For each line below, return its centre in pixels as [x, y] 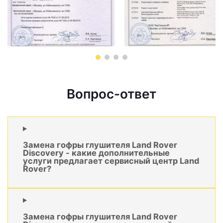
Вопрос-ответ [111, 94]
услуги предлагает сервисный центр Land [111, 161]
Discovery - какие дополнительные [96, 153]
